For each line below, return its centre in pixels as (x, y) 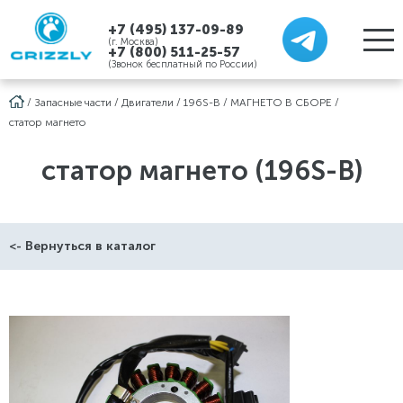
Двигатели (148, 103)
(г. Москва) (133, 42)
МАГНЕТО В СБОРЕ (281, 103)
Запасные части (73, 103)
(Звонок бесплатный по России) (183, 64)
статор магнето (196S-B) (201, 171)
